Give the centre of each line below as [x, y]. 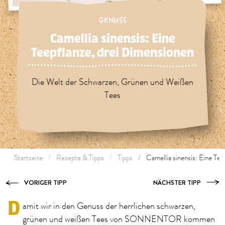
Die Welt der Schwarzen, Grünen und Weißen [113, 82]
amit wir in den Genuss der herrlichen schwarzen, [109, 206]
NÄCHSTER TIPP [177, 183]
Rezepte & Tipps [80, 158]
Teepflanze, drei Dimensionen [113, 53]
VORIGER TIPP [45, 183]
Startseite [28, 158]
